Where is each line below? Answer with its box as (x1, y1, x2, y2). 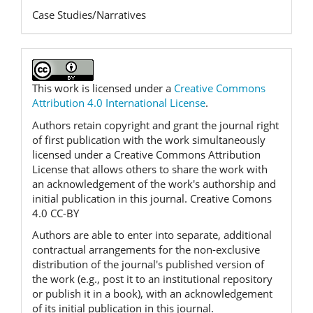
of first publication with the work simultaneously (32, 132, 265, 147)
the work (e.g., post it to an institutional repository (32, 272, 272, 286)
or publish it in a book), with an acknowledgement (32, 286, 272, 301)
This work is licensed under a (32, 81, 174, 96)
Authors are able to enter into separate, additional (32, 228, 272, 242)
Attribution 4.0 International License (32, 96, 205, 110)
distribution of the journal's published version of (32, 257, 264, 272)
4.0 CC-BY (32, 205, 79, 220)
